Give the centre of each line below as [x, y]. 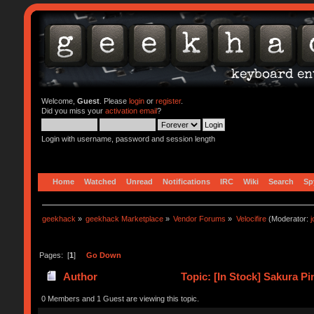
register [168, 101]
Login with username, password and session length [128, 139]
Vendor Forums [200, 218]
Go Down [103, 255]
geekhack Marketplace [125, 218]
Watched [100, 181]
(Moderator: [288, 218]
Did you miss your [73, 111]
